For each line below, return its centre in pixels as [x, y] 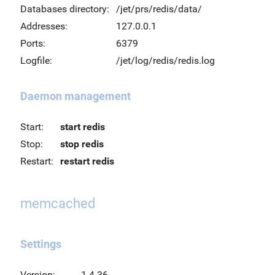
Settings [41, 244]
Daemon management [76, 96]
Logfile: [36, 60]
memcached [58, 203]
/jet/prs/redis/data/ [159, 9]
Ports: [33, 43]
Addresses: [44, 26]
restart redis [87, 161]
